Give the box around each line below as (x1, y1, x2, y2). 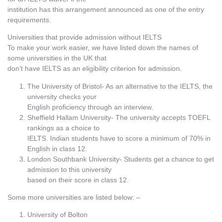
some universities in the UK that (7, 54, 107, 62)
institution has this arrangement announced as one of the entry (7, 5, 204, 13)
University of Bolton (27, 211, 88, 219)
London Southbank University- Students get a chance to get (27, 155, 214, 163)
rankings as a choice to (27, 123, 100, 132)
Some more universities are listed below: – (7, 193, 140, 201)
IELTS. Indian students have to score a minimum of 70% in (27, 134, 211, 142)
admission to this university (27, 165, 111, 173)
